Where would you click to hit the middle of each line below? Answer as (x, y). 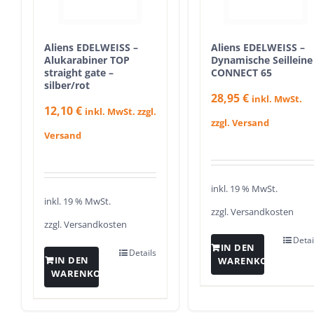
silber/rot (67, 85)
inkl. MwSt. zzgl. (121, 111)
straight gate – (79, 72)
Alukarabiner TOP (87, 60)
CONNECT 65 (241, 72)
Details (143, 253)
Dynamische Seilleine (262, 60)
